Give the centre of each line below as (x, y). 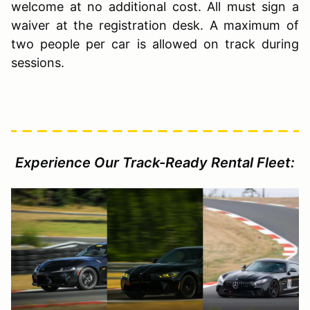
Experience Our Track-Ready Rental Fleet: (155, 162)
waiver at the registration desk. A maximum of (155, 25)
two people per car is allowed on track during (155, 44)
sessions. (38, 62)
